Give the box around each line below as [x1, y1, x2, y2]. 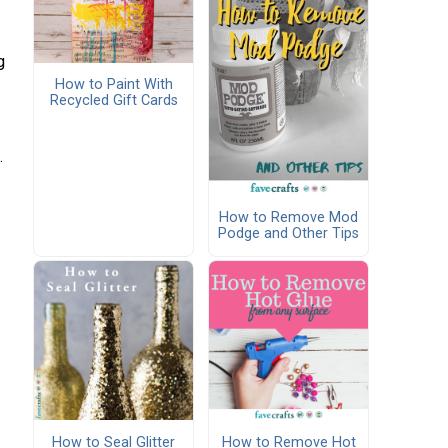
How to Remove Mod [219, 208, 358, 226]
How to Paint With [54, 76, 173, 94]
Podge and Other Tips [218, 224, 359, 242]
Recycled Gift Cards [49, 92, 178, 110]
